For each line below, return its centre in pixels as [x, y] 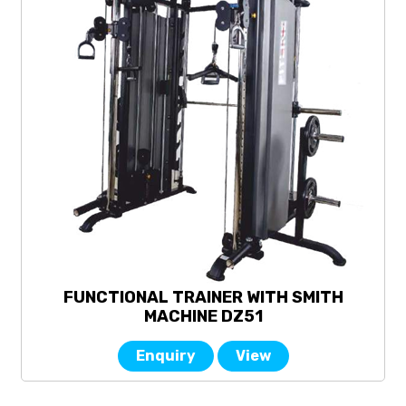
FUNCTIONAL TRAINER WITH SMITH [203, 297]
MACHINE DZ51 [203, 316]
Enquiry [165, 355]
